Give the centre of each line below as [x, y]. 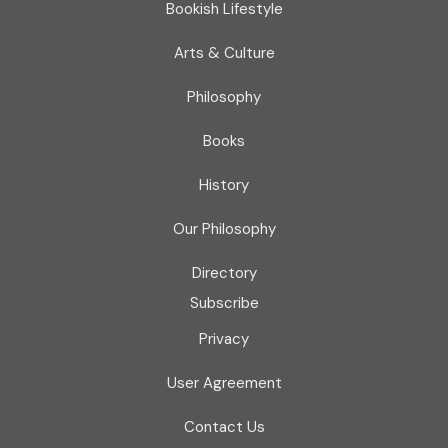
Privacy [224, 338]
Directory [224, 272]
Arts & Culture [224, 52]
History [224, 184]
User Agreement [224, 382]
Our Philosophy [224, 228]
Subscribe [224, 302]
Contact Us [224, 426]
